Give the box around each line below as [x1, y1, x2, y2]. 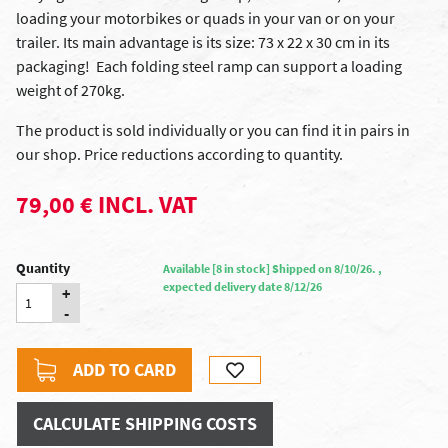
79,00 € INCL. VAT [16, 189, 197, 220]
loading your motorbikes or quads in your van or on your [16, 8, 395, 28]
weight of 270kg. [16, 80, 125, 100]
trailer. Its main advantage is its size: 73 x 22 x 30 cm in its [16, 32, 390, 52]
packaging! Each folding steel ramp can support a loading [16, 56, 402, 76]
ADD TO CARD [73, 358, 176, 381]
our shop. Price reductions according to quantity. [16, 144, 343, 164]
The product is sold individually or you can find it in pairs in [16, 120, 410, 140]
